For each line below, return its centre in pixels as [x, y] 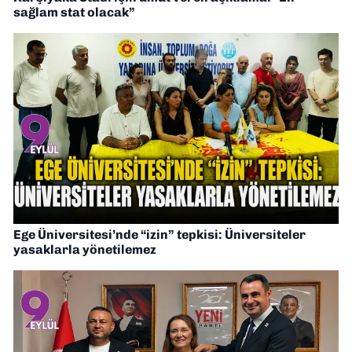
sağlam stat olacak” [74, 13]
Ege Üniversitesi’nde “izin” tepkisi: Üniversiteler [159, 235]
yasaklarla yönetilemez [85, 250]
